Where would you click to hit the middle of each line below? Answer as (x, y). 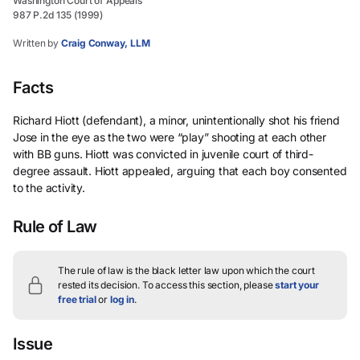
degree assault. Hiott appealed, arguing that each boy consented (180, 171)
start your (297, 285)
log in (122, 299)
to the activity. (49, 188)
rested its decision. (99, 285)
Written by (36, 43)
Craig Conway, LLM (105, 43)
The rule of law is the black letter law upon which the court (187, 270)
